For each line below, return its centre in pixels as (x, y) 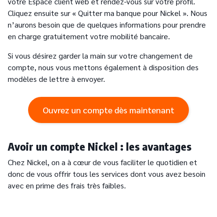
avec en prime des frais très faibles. (67, 185)
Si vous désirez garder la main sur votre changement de (100, 55)
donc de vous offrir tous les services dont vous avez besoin (107, 173)
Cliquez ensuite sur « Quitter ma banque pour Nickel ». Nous (108, 13)
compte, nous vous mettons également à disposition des (103, 67)
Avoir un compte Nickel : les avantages (100, 146)
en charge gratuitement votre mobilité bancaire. (89, 36)
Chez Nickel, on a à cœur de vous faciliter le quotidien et (102, 162)
